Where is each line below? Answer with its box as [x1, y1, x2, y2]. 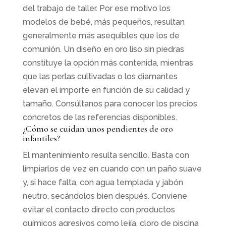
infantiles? [22, 132, 60, 144]
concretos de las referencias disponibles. [22, 112, 177, 122]
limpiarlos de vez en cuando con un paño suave [22, 163, 202, 174]
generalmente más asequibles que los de [22, 30, 180, 40]
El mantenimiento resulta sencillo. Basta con [22, 150, 189, 160]
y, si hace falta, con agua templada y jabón [22, 177, 183, 187]
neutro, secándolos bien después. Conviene [22, 191, 187, 201]
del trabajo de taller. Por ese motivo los [22, 3, 171, 13]
